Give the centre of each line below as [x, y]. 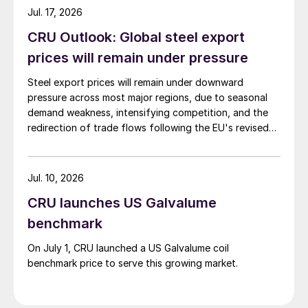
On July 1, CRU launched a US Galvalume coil [128, 248]
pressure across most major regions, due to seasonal [147, 98]
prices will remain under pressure [138, 58]
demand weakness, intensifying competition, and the [148, 113]
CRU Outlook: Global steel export [136, 37]
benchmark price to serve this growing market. [133, 263]
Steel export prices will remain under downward [135, 82]
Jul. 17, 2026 [55, 12]
